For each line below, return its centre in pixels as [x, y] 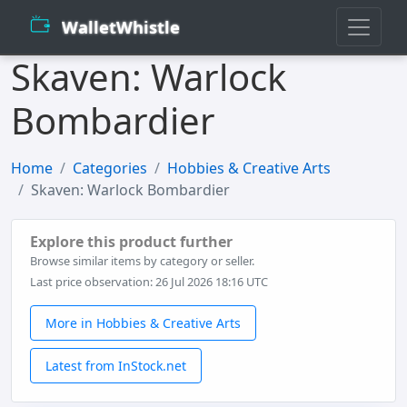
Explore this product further [131, 242]
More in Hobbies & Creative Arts [143, 323]
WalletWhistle [121, 27]
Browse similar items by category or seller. [142, 261]
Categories [110, 169]
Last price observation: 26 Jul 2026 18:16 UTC [149, 282]
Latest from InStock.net [116, 366]
